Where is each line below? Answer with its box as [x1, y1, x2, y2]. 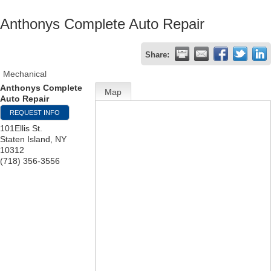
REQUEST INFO [10, 108, 60, 116]
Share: [145, 50, 169, 59]
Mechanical [3, 68, 47, 79]
